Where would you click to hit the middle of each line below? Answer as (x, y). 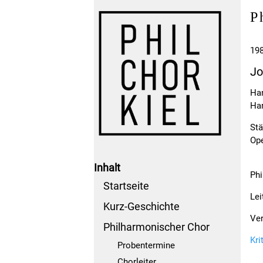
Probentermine (146, 245)
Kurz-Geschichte (141, 206)
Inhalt (107, 167)
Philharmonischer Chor (156, 227)
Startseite (126, 186)
